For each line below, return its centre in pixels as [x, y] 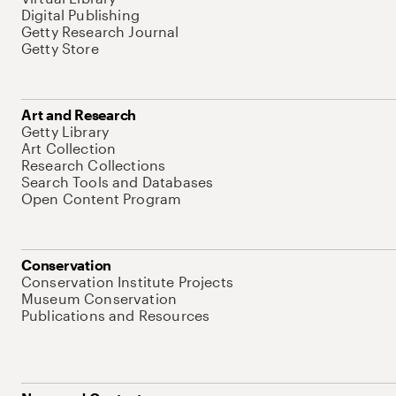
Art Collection [69, 148]
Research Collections [94, 165]
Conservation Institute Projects [127, 282]
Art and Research [79, 114]
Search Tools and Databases [118, 182]
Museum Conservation [99, 298]
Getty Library [65, 131]
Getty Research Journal [100, 31]
